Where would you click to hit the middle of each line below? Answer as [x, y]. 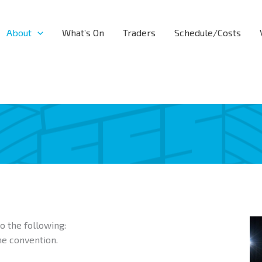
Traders [139, 32]
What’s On [83, 32]
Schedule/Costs [207, 32]
